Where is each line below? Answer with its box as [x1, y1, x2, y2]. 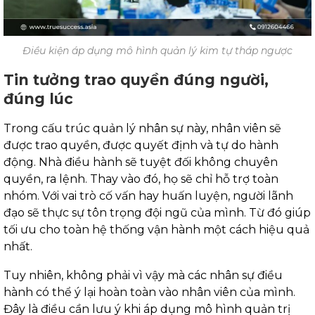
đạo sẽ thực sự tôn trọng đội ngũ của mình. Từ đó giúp [4, 206, 311, 220]
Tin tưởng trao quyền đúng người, [4, 71, 269, 89]
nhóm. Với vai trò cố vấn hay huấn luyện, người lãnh [4, 189, 293, 203]
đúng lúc [4, 90, 73, 108]
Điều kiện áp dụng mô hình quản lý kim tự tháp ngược [22, 44, 292, 58]
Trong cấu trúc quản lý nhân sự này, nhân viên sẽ [4, 122, 281, 136]
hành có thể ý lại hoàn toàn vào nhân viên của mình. [4, 285, 295, 300]
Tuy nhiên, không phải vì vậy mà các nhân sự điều [4, 269, 283, 283]
